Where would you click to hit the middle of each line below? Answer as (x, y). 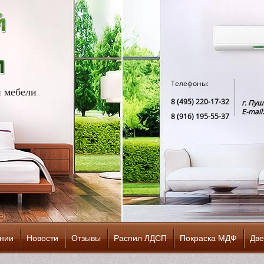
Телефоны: (190, 83)
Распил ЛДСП (140, 238)
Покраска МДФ (208, 238)
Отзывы (86, 238)
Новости (42, 238)
